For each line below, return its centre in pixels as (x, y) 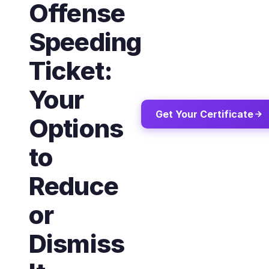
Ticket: (71, 71)
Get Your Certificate (205, 114)
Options (76, 128)
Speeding (85, 42)
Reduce (74, 186)
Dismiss (77, 243)
